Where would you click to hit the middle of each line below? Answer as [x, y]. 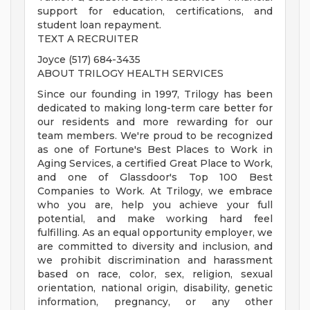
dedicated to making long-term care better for [155, 108]
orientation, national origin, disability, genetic [155, 288]
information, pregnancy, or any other [155, 302]
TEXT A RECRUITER [88, 39]
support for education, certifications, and [155, 11]
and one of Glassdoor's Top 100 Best [155, 177]
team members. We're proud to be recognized [155, 136]
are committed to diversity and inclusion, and [155, 247]
